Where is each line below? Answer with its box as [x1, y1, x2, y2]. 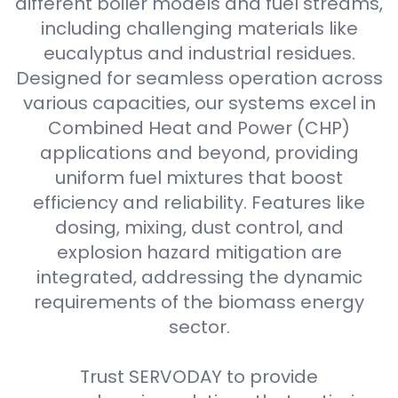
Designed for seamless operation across [15, 66, 383, 91]
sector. [168, 314, 230, 339]
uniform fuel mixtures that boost [55, 165, 343, 190]
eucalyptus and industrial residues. [43, 41, 355, 66]
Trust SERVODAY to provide [80, 364, 318, 389]
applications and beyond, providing [39, 140, 359, 165]
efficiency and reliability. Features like [33, 190, 365, 215]
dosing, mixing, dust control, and [54, 215, 344, 240]
